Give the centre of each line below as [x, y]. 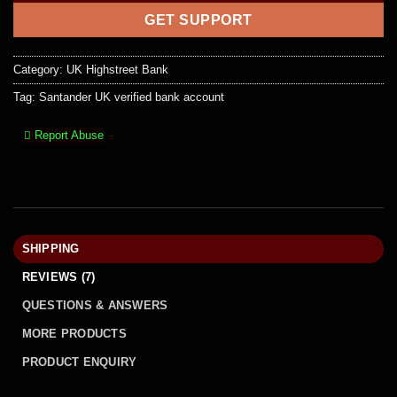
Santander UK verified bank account [132, 97]
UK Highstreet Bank [117, 69]
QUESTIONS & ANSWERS [95, 305]
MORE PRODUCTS [74, 333]
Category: [40, 69]
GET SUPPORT [198, 20]
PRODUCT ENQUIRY [79, 362]
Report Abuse [67, 135]
